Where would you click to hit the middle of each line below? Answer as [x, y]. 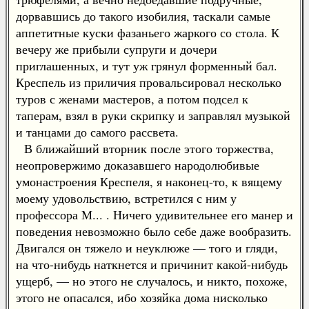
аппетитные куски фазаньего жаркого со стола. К [148, 32]
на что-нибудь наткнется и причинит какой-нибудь [152, 264]
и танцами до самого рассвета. [97, 132]
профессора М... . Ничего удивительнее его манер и [154, 215]
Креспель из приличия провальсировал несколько [149, 82]
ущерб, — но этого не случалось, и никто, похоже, [152, 281]
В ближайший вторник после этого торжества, [145, 148]
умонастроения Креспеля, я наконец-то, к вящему [149, 181]
